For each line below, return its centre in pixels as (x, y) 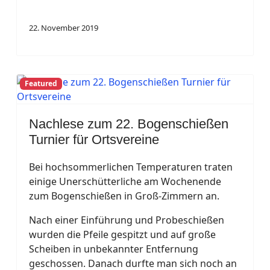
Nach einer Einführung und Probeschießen (127, 220)
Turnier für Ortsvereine (94, 139)
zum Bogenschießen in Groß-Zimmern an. (124, 196)
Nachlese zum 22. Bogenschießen (129, 124)
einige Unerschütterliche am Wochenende (125, 181)
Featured (41, 84)
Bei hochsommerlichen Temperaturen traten (131, 167)
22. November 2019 (64, 27)
